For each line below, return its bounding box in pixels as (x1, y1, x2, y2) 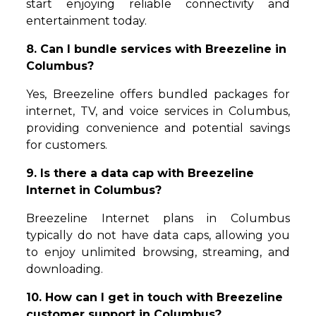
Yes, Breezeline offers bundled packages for (26, 87, 290, 102)
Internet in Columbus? (26, 183, 162, 197)
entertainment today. (26, 14, 147, 28)
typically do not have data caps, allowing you (26, 229, 290, 243)
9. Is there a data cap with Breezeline (26, 166, 255, 181)
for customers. (26, 138, 108, 152)
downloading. (26, 262, 104, 276)
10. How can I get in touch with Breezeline (26, 291, 284, 305)
